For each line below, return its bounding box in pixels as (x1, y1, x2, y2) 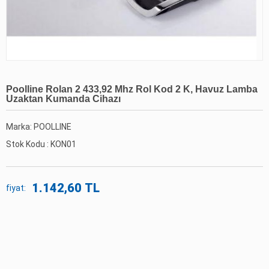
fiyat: (6, 183, 26, 193)
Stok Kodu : (6, 139, 50, 150)
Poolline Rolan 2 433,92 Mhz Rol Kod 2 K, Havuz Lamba (6, 84, 258, 95)
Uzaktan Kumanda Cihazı (6, 94, 121, 104)
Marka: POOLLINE (6, 122, 71, 132)
